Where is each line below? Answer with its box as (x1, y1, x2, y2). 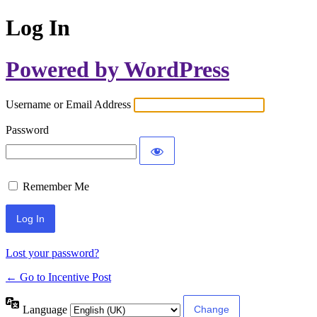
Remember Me (23, 180, 89, 193)
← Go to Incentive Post (6, 271, 111, 284)
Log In (6, 15, 70, 41)
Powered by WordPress (6, 56, 229, 82)
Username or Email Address (6, 98, 131, 111)
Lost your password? (6, 247, 99, 260)
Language (23, 303, 70, 316)
